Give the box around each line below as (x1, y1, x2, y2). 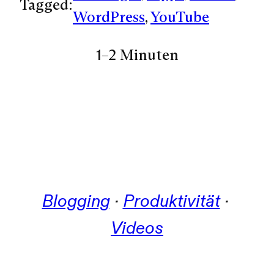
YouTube (150, 7, 209, 26)
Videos (111, 217, 163, 239)
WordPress (73, 7, 145, 26)
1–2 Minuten (95, 45, 179, 65)
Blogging (42, 190, 110, 212)
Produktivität (122, 190, 220, 212)
